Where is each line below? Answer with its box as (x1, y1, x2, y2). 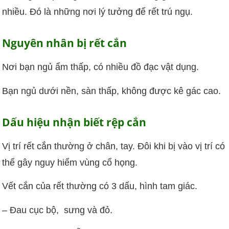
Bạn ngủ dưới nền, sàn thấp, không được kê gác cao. (2, 85, 221, 96)
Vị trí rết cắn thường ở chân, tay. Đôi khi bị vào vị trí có (2, 141, 225, 152)
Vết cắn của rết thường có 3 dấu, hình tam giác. (2, 181, 198, 192)
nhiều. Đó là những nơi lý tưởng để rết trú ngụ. (2, 6, 193, 17)
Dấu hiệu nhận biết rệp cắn (2, 114, 147, 130)
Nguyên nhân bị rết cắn (2, 35, 127, 51)
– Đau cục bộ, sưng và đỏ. (2, 204, 113, 215)
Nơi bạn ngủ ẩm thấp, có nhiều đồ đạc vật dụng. (2, 62, 199, 73)
